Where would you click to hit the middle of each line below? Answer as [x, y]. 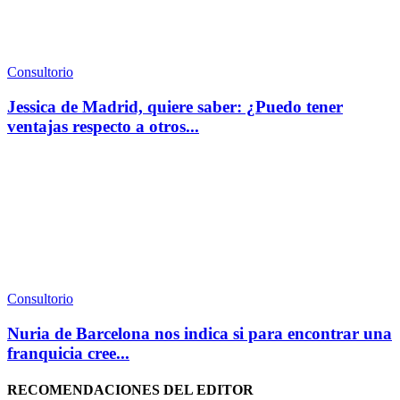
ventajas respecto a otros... [103, 127]
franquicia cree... [68, 353]
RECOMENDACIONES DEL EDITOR [130, 389]
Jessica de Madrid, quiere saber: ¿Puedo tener [175, 107]
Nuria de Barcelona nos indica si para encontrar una [200, 333]
